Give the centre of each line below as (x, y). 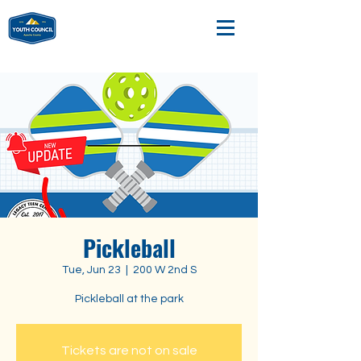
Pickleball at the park (129, 299)
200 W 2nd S (164, 270)
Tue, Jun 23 (91, 270)
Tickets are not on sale (129, 351)
